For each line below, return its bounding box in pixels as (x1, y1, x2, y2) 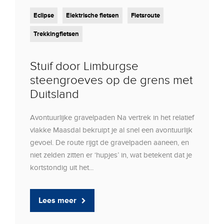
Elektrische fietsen (66, 11, 119, 20)
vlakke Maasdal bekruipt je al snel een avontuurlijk (30, 125, 192, 135)
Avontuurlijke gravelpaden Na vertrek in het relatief (30, 113, 194, 122)
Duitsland (30, 87, 79, 102)
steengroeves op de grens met (30, 73, 193, 88)
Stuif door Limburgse (30, 59, 138, 74)
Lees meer (38, 195, 76, 206)
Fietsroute (131, 11, 160, 20)
